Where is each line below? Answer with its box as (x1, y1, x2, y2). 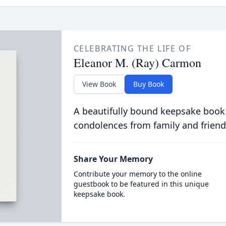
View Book (82, 79, 116, 89)
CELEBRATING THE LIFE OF (73, 43, 191, 54)
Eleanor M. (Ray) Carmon (73, 54, 201, 71)
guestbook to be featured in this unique (73, 179, 209, 189)
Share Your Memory (73, 153, 153, 164)
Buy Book (133, 79, 164, 89)
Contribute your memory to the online (73, 169, 202, 179)
